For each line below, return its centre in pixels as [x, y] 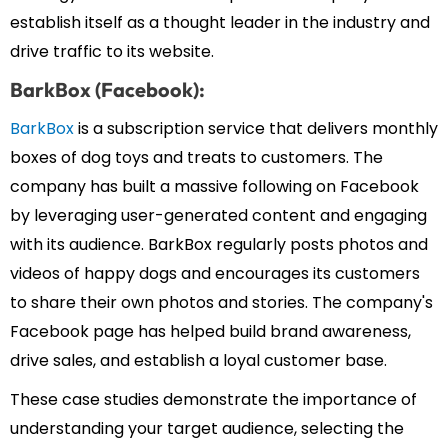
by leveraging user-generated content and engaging [218, 216]
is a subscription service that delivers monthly [256, 129]
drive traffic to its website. [112, 52]
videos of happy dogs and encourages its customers [215, 274]
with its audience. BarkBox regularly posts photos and [219, 245]
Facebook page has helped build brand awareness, [210, 332]
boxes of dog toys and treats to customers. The [196, 158]
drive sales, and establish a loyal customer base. [198, 361]
